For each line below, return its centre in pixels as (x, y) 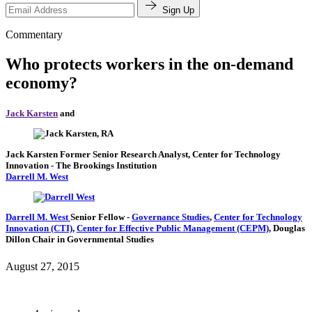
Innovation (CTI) (39, 228)
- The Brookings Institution (104, 165)
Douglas (289, 228)
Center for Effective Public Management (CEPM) (173, 228)
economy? (41, 83)
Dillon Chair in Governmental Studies (80, 240)
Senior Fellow (99, 217)
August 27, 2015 (42, 267)
